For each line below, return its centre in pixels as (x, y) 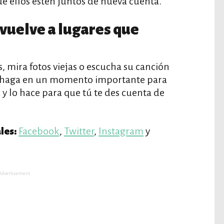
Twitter (79, 131)
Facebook (39, 131)
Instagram (121, 131)
